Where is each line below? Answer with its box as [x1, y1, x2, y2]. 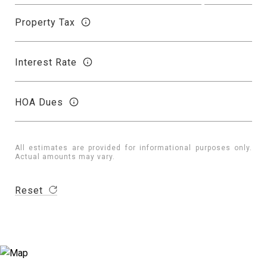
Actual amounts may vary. [15, 153, 115, 161]
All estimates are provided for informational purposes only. [15, 144, 252, 152]
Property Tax [15, 16, 75, 28]
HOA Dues [15, 96, 63, 108]
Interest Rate [15, 56, 77, 68]
